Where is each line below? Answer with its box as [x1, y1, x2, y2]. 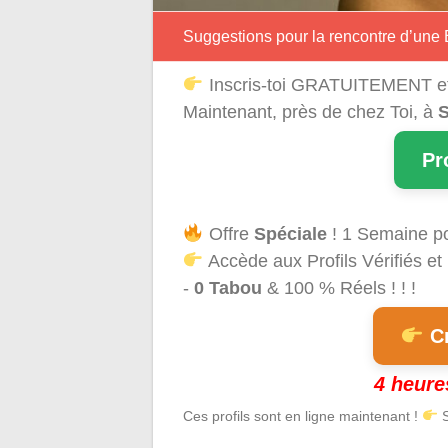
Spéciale [253, 223, 327, 244]
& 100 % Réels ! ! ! [262, 277, 416, 298]
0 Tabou [194, 277, 262, 298]
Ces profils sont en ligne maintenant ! [183, 407, 422, 424]
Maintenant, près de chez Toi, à [183, 101, 438, 122]
